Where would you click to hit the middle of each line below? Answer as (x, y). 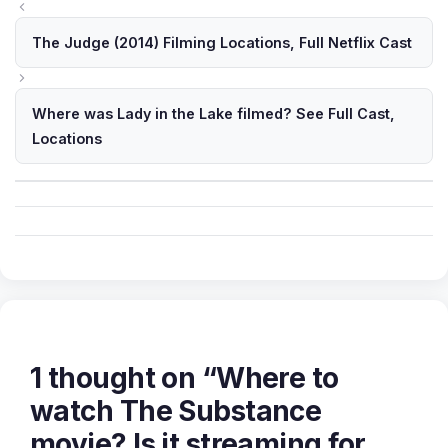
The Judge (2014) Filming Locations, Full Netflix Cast (222, 43)
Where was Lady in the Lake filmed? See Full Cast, (213, 114)
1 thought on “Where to (184, 378)
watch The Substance (176, 411)
